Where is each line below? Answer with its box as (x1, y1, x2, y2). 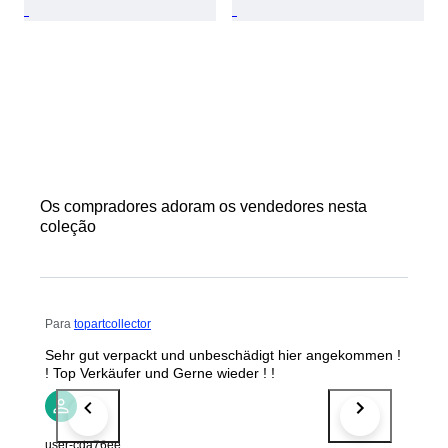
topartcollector (74, 316, 151, 331)
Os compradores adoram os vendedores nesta (40, 197, 367, 215)
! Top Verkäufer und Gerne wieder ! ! (45, 364, 275, 381)
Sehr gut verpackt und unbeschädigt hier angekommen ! (45, 346, 401, 363)
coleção (40, 217, 96, 235)
